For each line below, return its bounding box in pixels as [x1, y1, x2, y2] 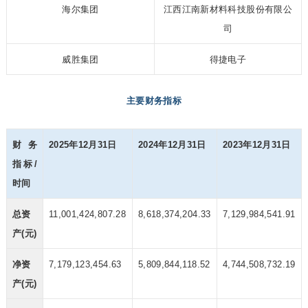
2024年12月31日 [137, 140, 206, 151]
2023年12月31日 [222, 140, 291, 151]
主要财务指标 [126, 96, 182, 107]
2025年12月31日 [48, 140, 117, 151]
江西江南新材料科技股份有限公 [163, 4, 292, 15]
